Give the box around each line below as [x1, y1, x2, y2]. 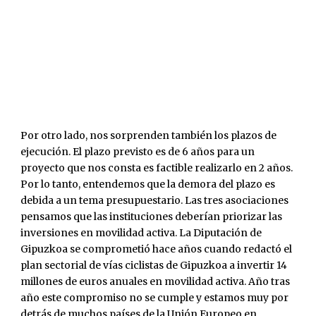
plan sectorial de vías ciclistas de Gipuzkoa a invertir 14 [20, 259, 287, 272]
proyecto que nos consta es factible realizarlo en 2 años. [20, 162, 293, 175]
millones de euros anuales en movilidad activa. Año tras [20, 275, 290, 288]
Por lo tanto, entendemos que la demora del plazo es [20, 178, 275, 191]
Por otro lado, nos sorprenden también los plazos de [20, 129, 276, 142]
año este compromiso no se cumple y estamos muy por [20, 291, 288, 305]
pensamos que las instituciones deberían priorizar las [20, 210, 282, 224]
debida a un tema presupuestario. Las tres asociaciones [20, 194, 288, 207]
